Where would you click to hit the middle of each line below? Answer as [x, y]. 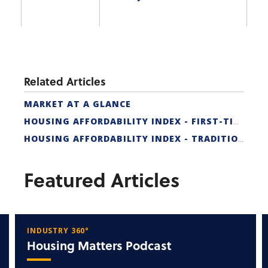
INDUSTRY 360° [58, 231]
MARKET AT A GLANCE [77, 104]
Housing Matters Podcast [99, 246]
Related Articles [65, 81]
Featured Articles [102, 179]
